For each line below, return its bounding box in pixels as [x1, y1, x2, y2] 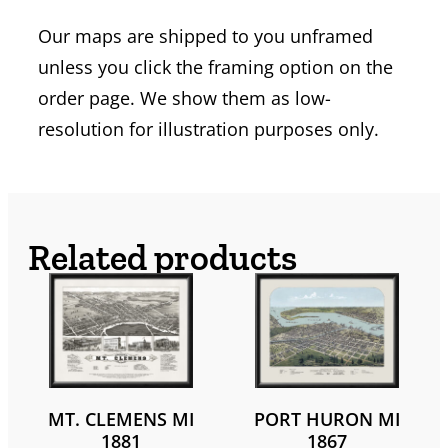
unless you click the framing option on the [38, 54, 393, 79]
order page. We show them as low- [38, 85, 331, 110]
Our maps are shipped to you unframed [38, 23, 373, 48]
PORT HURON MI [253, 407, 401, 432]
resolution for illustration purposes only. [38, 116, 379, 141]
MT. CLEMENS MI [47, 407, 195, 432]
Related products [28, 236, 297, 280]
